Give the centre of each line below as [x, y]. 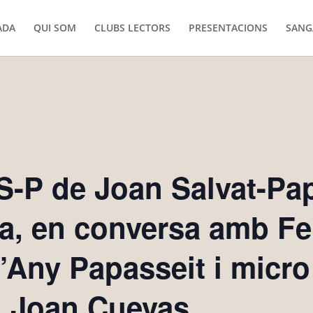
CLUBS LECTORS [132, 28]
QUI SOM [54, 28]
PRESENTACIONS [228, 28]
